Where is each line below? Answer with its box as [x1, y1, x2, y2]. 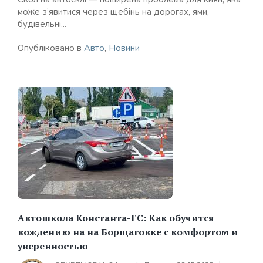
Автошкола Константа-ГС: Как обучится [18, 211, 214, 224]
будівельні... [18, 18, 66, 30]
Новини [109, 42, 140, 54]
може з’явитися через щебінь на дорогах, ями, [18, 6, 209, 18]
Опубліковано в [18, 42, 84, 54]
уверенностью [18, 240, 88, 252]
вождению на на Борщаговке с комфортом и [18, 225, 238, 238]
